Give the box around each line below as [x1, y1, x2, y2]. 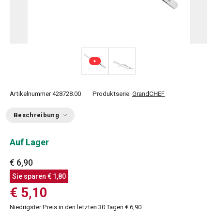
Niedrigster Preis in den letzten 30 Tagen [10, 203, 125, 211]
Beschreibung [14, 111, 59, 119]
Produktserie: [93, 90, 132, 97]
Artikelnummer [10, 90, 51, 97]
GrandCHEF [132, 90, 165, 97]
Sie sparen [12, 172, 47, 180]
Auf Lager [10, 137, 49, 147]
